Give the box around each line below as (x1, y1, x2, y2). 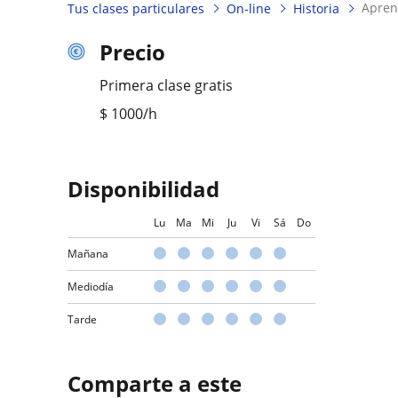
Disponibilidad (68, 173, 219, 203)
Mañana (68, 245, 108, 261)
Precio (99, 36, 165, 67)
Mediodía (68, 278, 114, 294)
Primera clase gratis (99, 75, 233, 95)
